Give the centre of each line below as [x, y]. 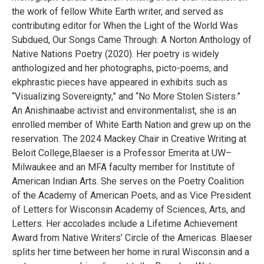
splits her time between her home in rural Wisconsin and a [131, 252]
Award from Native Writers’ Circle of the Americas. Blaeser [132, 237]
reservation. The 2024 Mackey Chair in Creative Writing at [129, 138]
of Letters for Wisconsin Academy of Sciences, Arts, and [128, 209]
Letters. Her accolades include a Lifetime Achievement [125, 223]
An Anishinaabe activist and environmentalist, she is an [124, 110]
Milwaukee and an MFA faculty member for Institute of [123, 167]
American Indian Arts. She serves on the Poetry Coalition [128, 181]
